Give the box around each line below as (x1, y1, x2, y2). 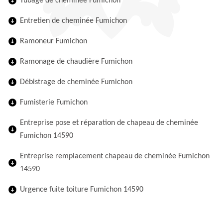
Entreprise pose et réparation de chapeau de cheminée (20, 119, 198, 127)
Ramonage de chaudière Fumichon (20, 58, 132, 66)
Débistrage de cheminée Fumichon (20, 78, 132, 86)
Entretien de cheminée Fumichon (20, 17, 127, 25)
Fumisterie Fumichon (20, 99, 88, 107)
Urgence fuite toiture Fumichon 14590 (20, 186, 143, 194)
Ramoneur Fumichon (20, 37, 87, 45)
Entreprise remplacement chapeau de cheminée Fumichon (20, 152, 210, 160)
